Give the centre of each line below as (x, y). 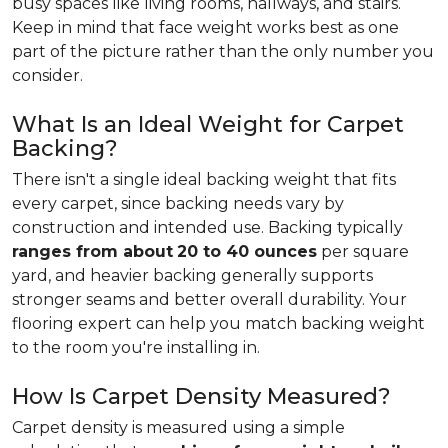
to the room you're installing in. (136, 347)
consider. (47, 75)
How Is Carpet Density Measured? (201, 396)
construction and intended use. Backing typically (207, 227)
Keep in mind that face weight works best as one (205, 27)
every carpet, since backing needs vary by (178, 203)
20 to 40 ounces (247, 251)
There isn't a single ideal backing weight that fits (204, 179)
